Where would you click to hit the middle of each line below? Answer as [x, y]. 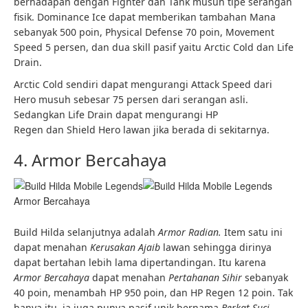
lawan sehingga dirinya [217, 247]
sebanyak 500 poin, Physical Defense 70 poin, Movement [144, 32]
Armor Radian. [191, 232]
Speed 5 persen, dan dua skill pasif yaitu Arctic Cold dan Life [154, 47]
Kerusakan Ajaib [126, 247]
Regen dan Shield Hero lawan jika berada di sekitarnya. [142, 130]
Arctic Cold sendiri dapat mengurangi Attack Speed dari [143, 85]
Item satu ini [253, 232]
